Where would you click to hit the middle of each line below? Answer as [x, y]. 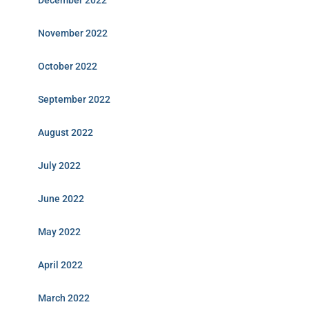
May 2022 [59, 232]
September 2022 [74, 99]
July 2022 [59, 166]
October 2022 [68, 66]
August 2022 [66, 132]
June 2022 [61, 199]
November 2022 [73, 33]
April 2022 [60, 265]
